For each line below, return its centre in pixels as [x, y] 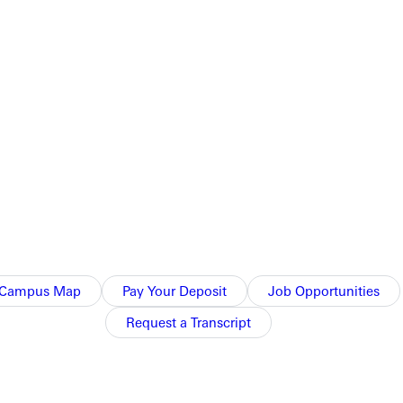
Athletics [205, 368]
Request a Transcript [189, 322]
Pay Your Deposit [174, 291]
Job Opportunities [323, 291]
